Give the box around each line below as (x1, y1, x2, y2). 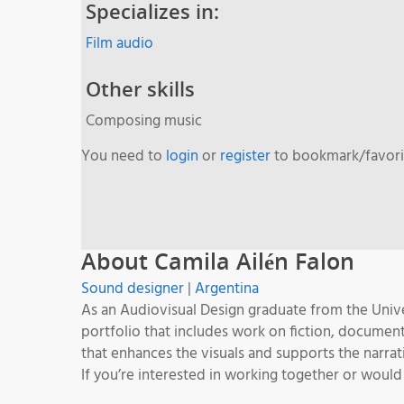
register (220, 143, 271, 169)
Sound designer (81, 276, 184, 301)
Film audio (86, 31, 153, 56)
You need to (81, 143, 166, 169)
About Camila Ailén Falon (81, 244, 354, 276)
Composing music (86, 108, 202, 133)
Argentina (195, 276, 259, 301)
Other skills (86, 74, 195, 102)
